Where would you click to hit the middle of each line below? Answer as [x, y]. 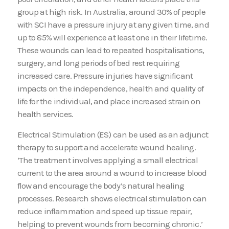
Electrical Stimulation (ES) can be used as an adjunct [113, 134]
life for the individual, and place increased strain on [109, 101]
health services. [45, 114]
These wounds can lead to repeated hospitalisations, [111, 50]
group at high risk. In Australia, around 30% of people [111, 12]
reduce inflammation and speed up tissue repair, [105, 211]
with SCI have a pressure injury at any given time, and [113, 25]
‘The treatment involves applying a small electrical [108, 160]
